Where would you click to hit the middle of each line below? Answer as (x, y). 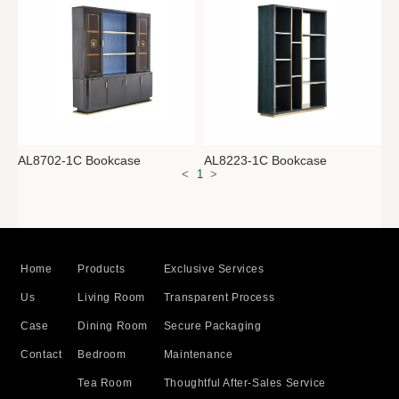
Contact (41, 354)
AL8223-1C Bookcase (266, 160)
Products (102, 269)
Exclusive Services (214, 269)
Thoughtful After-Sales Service (244, 383)
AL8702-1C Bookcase (80, 160)
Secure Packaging (212, 326)
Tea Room (105, 383)
